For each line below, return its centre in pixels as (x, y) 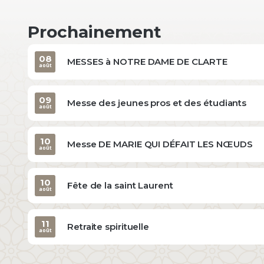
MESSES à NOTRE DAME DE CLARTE (148, 61)
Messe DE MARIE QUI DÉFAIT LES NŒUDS (160, 144)
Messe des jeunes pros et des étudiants (157, 103)
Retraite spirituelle (108, 226)
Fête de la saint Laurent (120, 185)
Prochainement (95, 32)
